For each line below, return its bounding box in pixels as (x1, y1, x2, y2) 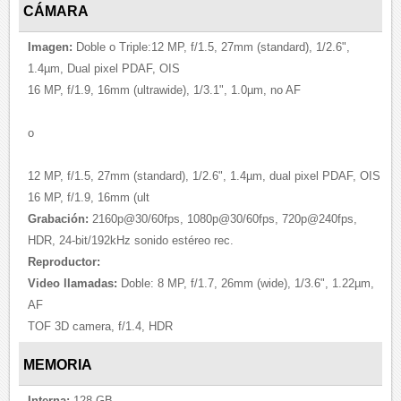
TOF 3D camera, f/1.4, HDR (28, 320, 174, 333)
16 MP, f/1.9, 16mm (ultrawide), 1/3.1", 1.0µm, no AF (28, 83, 302, 97)
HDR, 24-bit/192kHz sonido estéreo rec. (28, 234, 235, 247)
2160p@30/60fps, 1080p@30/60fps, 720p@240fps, (89, 212, 358, 226)
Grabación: (28, 212, 90, 226)
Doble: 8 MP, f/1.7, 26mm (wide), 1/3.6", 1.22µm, (117, 277, 375, 290)
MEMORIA (23, 357, 93, 372)
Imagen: (28, 40, 73, 54)
